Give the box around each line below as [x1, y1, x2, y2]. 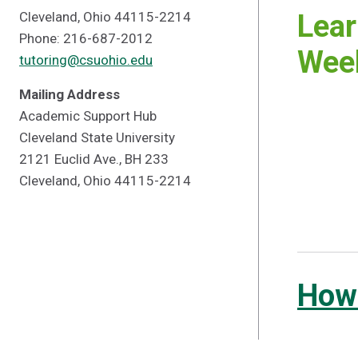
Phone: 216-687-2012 [19, 30, 153, 46]
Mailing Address [19, 86, 120, 102]
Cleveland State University [19, 129, 175, 145]
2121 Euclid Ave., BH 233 [19, 151, 169, 167]
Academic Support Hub [19, 108, 157, 124]
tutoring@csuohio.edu [19, 52, 153, 68]
